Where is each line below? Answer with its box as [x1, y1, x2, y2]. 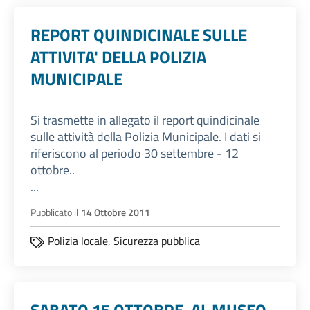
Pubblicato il [30, 205, 78, 221]
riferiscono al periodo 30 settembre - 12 [30, 144, 239, 163]
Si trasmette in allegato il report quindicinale [30, 111, 259, 130]
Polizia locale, [48, 232, 113, 250]
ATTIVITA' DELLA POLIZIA [30, 44, 206, 70]
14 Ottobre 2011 [81, 205, 150, 221]
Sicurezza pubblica [113, 232, 200, 250]
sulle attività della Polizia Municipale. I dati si [30, 127, 261, 147]
